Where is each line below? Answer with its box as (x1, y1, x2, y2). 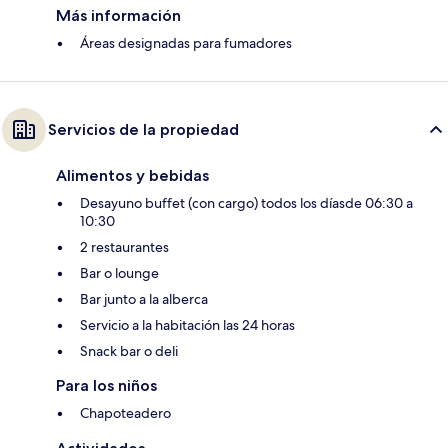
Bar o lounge (80, 263, 159, 282)
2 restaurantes (80, 237, 169, 256)
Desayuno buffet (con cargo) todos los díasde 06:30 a (80, 193, 413, 212)
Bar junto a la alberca (80, 289, 208, 308)
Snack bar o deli (80, 341, 178, 360)
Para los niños (56, 375, 157, 395)
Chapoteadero (80, 403, 171, 422)
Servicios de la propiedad (48, 119, 239, 139)
